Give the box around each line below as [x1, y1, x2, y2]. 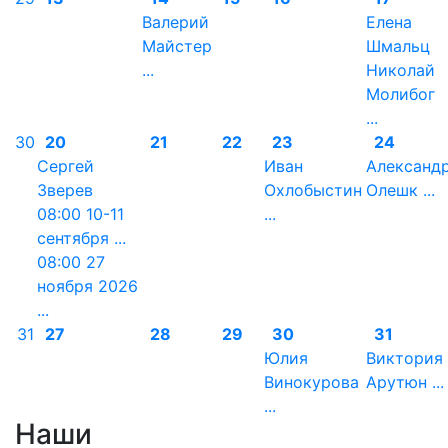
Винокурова [264, 372, 359, 392]
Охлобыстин [264, 180, 362, 200]
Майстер [142, 36, 212, 56]
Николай [366, 60, 435, 80]
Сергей [37, 156, 94, 176]
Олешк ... [366, 180, 435, 200]
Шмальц [366, 36, 430, 56]
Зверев [37, 180, 93, 200]
